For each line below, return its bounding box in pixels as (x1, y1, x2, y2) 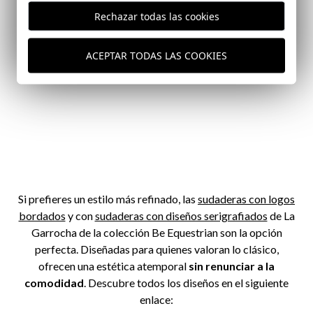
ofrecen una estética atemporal (38, 259, 189, 272)
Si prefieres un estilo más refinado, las (18, 191, 198, 205)
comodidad (24, 275, 84, 289)
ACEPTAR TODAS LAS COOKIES (86, 48, 227, 62)
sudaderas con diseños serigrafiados (94, 208, 268, 222)
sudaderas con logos (198, 191, 295, 205)
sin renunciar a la (189, 259, 275, 272)
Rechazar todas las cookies (94, 9, 219, 22)
